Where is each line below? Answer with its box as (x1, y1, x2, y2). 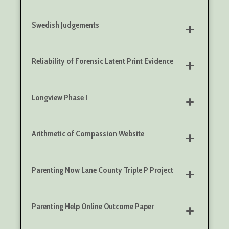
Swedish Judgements (32, 20, 99, 30)
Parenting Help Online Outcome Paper (32, 201, 154, 212)
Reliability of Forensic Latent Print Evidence (32, 56, 173, 66)
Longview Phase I (32, 93, 87, 103)
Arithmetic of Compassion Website (32, 129, 144, 139)
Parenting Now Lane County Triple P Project (32, 165, 173, 175)
